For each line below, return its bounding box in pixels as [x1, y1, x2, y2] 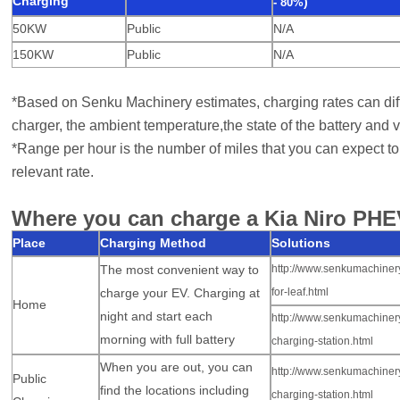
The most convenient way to [100, 262, 260, 278]
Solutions [271, 236, 331, 251]
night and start [100, 309, 186, 324]
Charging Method [100, 236, 207, 251]
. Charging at [187, 286, 261, 301]
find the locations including [100, 383, 250, 398]
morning [100, 332, 147, 347]
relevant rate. [12, 164, 94, 179]
